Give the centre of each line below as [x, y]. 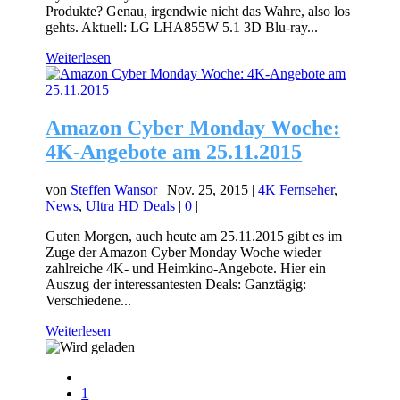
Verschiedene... [89, 300]
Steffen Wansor [114, 189]
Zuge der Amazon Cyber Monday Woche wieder [184, 252]
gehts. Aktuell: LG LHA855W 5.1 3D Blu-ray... [182, 27]
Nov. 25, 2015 [208, 189]
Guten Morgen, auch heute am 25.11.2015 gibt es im [194, 236]
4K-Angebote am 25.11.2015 [174, 151]
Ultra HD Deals [131, 205]
